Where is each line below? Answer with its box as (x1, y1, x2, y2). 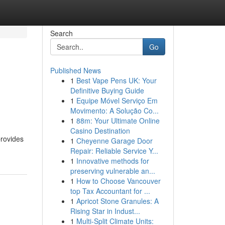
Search (50, 28, 73, 38)
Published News (50, 65, 101, 75)
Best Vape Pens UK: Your (76, 75, 157, 85)
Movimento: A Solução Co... (70, 105, 159, 116)
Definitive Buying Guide (70, 85, 144, 95)
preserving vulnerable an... (70, 166, 155, 176)
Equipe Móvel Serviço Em (76, 95, 158, 105)
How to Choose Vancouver (76, 176, 161, 186)
